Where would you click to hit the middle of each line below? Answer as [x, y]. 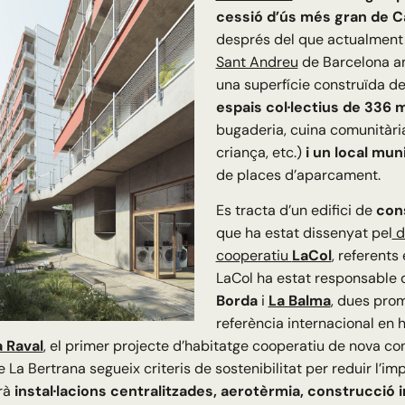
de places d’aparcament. [298, 175]
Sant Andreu [257, 62]
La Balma [299, 301]
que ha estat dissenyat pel [304, 233]
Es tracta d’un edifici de [296, 211]
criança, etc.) [260, 153]
